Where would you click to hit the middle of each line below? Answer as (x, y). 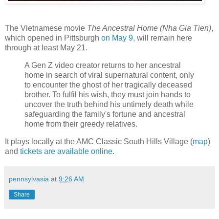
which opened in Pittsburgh (53, 38)
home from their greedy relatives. (81, 124)
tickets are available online (66, 152)
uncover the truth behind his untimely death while (109, 105)
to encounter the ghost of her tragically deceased (108, 85)
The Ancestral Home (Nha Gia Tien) (149, 28)
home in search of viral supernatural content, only (109, 75)
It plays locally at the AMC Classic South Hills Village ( (99, 142)
